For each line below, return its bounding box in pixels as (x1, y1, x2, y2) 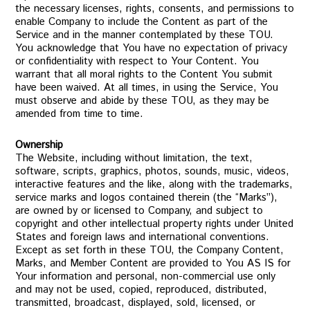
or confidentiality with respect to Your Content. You (15, 54, 259, 69)
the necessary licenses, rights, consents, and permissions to (15, 1, 295, 16)
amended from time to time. (15, 107, 144, 121)
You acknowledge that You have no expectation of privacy (15, 41, 288, 55)
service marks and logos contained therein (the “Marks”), (15, 190, 278, 205)
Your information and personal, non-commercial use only (15, 269, 276, 284)
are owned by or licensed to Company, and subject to (15, 203, 264, 218)
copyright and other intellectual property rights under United (15, 217, 294, 231)
